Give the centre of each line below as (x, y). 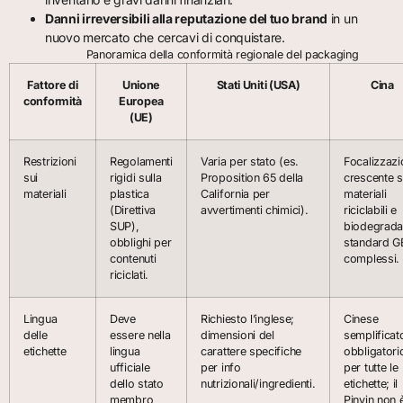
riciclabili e (371, 210)
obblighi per (141, 242)
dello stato (137, 383)
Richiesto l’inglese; (247, 318)
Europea (141, 101)
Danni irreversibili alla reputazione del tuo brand (186, 18)
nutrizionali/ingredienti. (258, 383)
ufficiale (130, 367)
